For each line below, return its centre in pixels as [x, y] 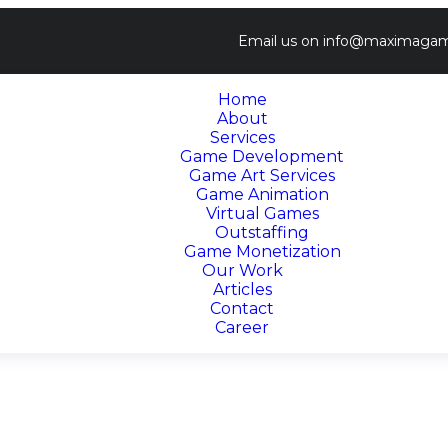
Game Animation [262, 194]
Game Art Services [262, 175]
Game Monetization [262, 251]
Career [242, 327]
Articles [242, 289]
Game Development [262, 156]
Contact [242, 308]
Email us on [280, 41]
